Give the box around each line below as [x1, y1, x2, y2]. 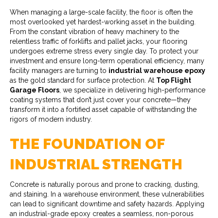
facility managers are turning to [10, 66, 109, 74]
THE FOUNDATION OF [10, 135, 164, 152]
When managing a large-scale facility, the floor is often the [10, 8, 193, 16]
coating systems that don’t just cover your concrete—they [10, 95, 191, 104]
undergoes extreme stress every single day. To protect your [10, 47, 199, 55]
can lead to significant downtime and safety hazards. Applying [10, 200, 204, 208]
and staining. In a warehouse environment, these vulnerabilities [10, 190, 204, 198]
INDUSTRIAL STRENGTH [10, 155, 182, 173]
